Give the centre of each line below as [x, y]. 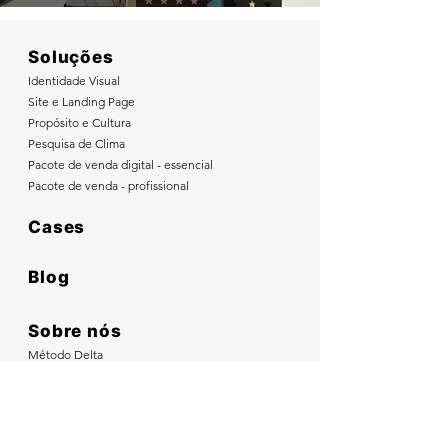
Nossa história [65, 438]
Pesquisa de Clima [76, 143]
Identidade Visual [74, 80]
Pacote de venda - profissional [108, 185]
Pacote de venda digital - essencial [120, 164]
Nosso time [58, 417]
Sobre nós [75, 330]
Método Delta [65, 354]
